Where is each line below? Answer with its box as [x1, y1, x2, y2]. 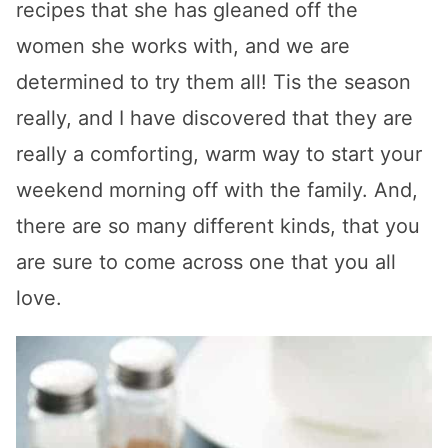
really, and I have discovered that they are [16, 106, 413, 131]
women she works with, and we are [16, 34, 350, 59]
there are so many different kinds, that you [16, 214, 420, 239]
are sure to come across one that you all [16, 250, 396, 275]
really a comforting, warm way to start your [16, 142, 422, 167]
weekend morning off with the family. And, [16, 178, 418, 203]
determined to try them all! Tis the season [16, 70, 411, 95]
